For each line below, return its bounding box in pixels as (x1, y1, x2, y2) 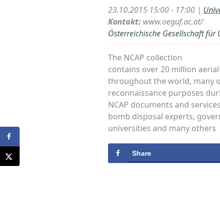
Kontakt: (108, 16, 143, 27)
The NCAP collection (108, 52, 182, 63)
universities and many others (108, 123, 216, 134)
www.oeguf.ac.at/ (143, 16, 203, 27)
